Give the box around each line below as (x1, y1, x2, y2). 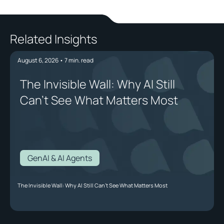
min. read (67, 56, 93, 65)
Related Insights (10, 30, 97, 47)
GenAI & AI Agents (27, 152, 92, 164)
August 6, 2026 (17, 56, 58, 65)
